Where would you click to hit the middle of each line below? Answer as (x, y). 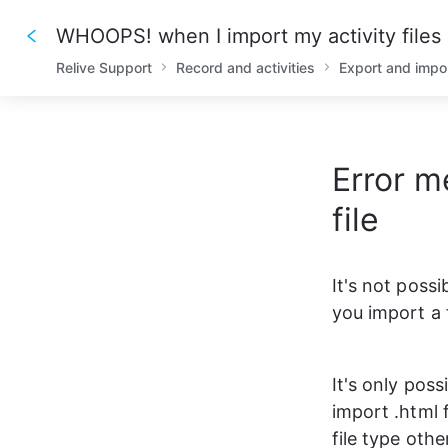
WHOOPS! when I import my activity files (248, 36)
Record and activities (245, 67)
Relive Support (104, 67)
